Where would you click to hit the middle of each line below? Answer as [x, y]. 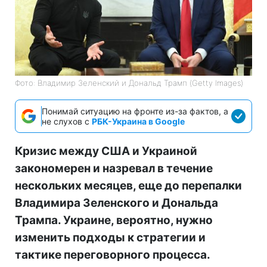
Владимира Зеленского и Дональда [117, 203]
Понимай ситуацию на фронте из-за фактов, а [135, 111]
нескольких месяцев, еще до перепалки [128, 185]
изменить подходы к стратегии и [110, 237]
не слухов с [67, 121]
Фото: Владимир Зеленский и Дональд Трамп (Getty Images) [129, 83]
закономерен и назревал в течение [114, 168]
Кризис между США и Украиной [106, 151]
